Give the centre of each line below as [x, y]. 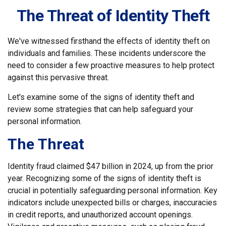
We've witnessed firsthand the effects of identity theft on [109, 41]
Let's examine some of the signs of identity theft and [101, 97]
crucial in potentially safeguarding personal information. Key [112, 190]
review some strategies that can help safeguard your [100, 109]
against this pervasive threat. [58, 77]
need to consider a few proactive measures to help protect [111, 65]
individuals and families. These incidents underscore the [107, 53]
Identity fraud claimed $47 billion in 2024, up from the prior [110, 166]
